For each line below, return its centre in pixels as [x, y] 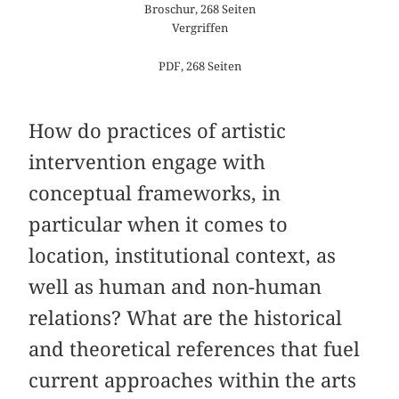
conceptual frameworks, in [155, 194]
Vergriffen [199, 27]
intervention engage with [147, 163]
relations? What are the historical [186, 318]
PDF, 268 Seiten [199, 66]
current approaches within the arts [193, 381]
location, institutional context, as [183, 256]
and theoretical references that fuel [195, 350]
